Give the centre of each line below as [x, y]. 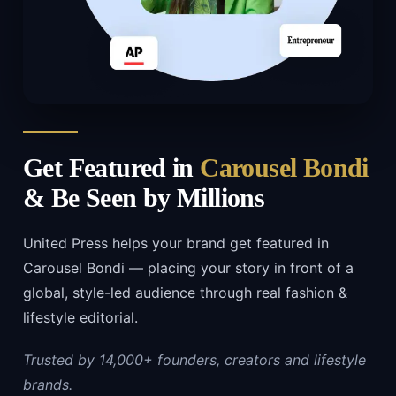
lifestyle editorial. [80, 318]
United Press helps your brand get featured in [176, 244]
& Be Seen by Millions [144, 198]
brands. [48, 385]
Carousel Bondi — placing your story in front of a [188, 268]
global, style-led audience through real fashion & [185, 293]
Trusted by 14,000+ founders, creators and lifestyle [194, 360]
